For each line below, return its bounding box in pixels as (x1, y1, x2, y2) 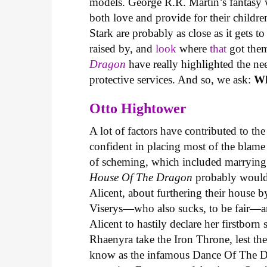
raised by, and (89, 42, 156, 55)
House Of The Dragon (89, 170, 193, 184)
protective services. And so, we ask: (89, 73, 254, 86)
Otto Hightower (89, 100, 191, 116)
